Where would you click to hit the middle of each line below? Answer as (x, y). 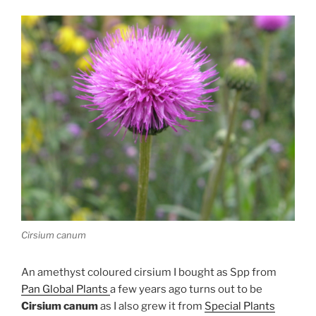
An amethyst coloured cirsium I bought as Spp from (149, 273)
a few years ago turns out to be (186, 290)
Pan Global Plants (66, 290)
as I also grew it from (151, 306)
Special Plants (240, 306)
